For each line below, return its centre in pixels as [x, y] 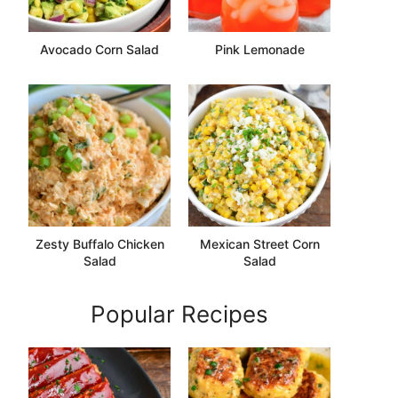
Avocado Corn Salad [99, 49]
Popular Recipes [179, 314]
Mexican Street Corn [259, 243]
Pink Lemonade [259, 49]
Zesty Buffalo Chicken [99, 243]
